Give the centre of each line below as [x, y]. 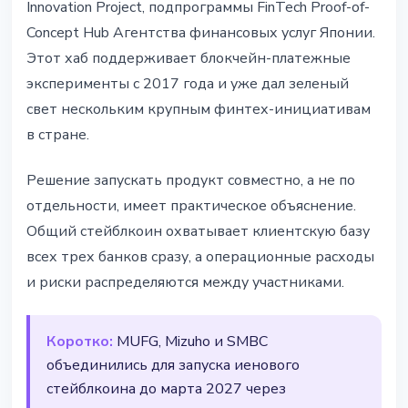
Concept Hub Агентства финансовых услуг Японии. [201, 33]
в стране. [58, 135]
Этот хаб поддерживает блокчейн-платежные [189, 59]
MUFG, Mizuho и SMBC [190, 342]
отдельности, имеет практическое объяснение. [191, 206]
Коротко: [80, 342]
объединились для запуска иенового [173, 366]
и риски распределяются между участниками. [185, 283]
